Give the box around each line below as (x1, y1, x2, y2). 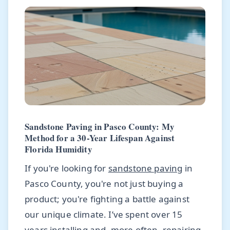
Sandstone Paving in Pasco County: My (25, 120, 175, 133)
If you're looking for (25, 162, 108, 175)
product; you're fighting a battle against (25, 193, 189, 205)
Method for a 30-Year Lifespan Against (25, 131, 175, 145)
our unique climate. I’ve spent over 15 (25, 208, 183, 221)
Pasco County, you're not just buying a (25, 178, 184, 190)
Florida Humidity (25, 143, 92, 156)
